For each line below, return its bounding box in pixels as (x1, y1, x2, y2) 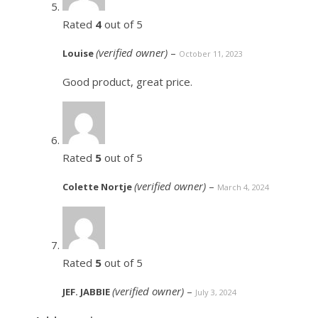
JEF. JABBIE (62, 285, 112, 299)
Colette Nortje (62, 180, 134, 194)
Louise (62, 47, 96, 60)
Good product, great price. (62, 75, 192, 89)
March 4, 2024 (217, 182, 269, 193)
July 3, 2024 (195, 287, 236, 298)
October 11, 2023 (179, 48, 243, 60)
